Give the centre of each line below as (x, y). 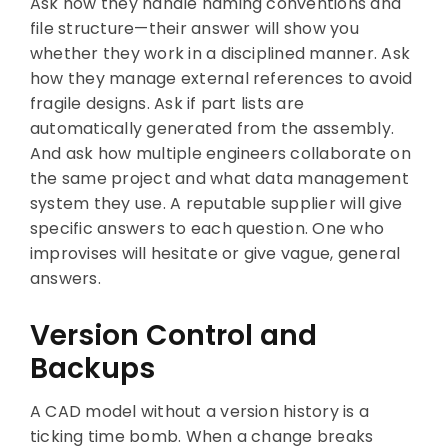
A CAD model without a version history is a (199, 411)
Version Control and (173, 335)
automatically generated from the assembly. (212, 128)
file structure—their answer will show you (194, 28)
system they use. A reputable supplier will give (216, 203)
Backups (92, 368)
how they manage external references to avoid (221, 78)
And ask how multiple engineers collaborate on (220, 153)
